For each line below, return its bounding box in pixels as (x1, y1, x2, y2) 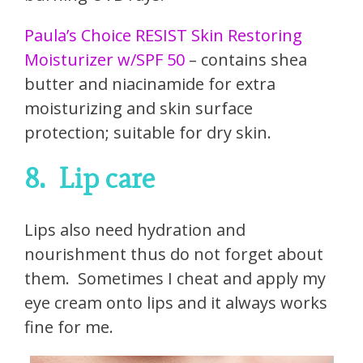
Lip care (58, 160, 155, 195)
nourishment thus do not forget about (24, 242, 323, 265)
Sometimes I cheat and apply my (78, 267, 326, 289)
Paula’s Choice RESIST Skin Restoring (24, 23, 302, 46)
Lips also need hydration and (24, 218, 246, 241)
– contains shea (185, 48, 307, 70)
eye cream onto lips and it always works (24, 291, 327, 314)
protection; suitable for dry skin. (24, 121, 271, 143)
